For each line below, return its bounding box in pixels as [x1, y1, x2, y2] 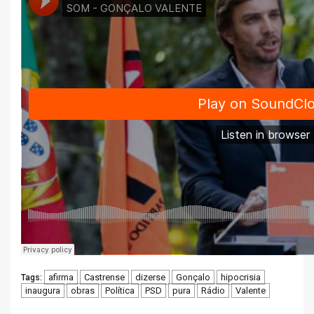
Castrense [84, 272, 125, 282]
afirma [48, 272, 74, 282]
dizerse [135, 272, 165, 282]
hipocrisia [221, 272, 261, 282]
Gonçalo [176, 272, 210, 282]
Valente [235, 285, 266, 296]
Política [105, 285, 135, 296]
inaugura [25, 285, 60, 296]
